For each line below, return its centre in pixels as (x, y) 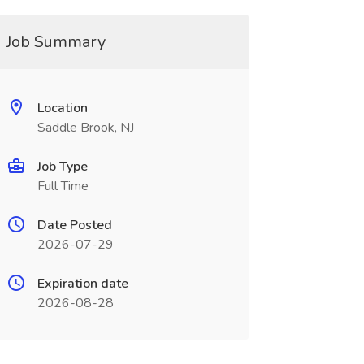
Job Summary (56, 42)
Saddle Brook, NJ (85, 128)
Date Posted (74, 225)
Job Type (62, 167)
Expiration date (82, 284)
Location (62, 108)
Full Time (63, 186)
